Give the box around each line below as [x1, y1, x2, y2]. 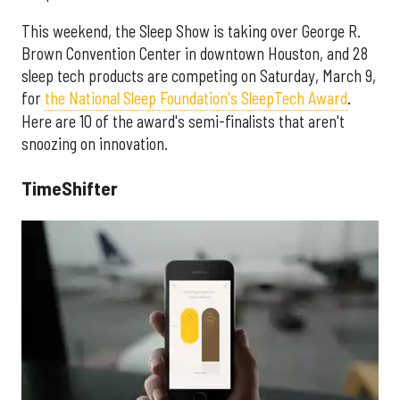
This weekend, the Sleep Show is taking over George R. [21, 21, 361, 41]
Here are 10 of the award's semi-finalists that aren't [21, 111, 345, 131]
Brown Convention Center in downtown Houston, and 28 [21, 43, 368, 63]
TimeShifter [21, 176, 121, 200]
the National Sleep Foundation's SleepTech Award [45, 87, 347, 108]
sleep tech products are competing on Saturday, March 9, [21, 65, 376, 86]
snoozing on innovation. [21, 133, 168, 154]
